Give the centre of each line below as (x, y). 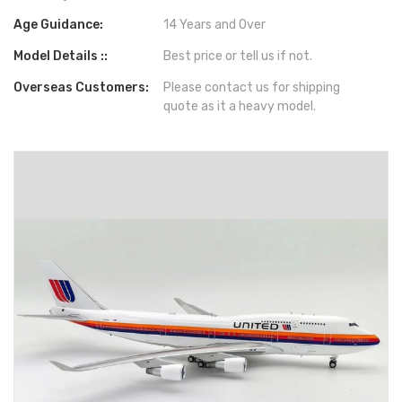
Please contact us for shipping (252, 87)
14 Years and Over (215, 24)
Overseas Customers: (81, 87)
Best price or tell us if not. (238, 56)
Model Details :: (61, 56)
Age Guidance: (58, 24)
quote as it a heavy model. (240, 106)
